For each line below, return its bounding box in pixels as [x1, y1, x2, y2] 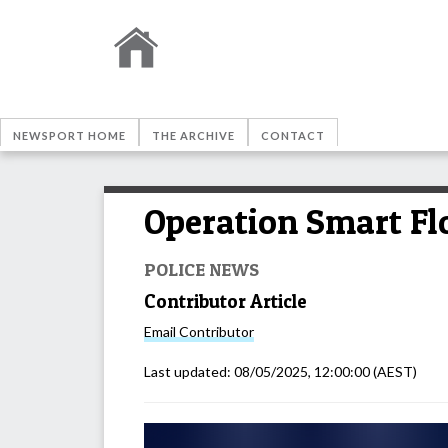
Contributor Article [144, 289, 307, 313]
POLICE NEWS [144, 257, 259, 280]
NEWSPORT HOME [13, 129, 126, 142]
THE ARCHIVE [152, 129, 235, 142]
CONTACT [261, 129, 325, 142]
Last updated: [144, 363, 234, 381]
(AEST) [370, 363, 417, 381]
